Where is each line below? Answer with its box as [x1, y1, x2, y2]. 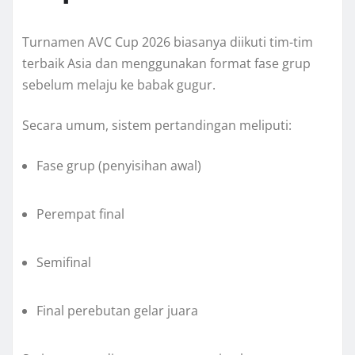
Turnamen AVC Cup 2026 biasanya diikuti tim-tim [22, 33, 313, 52]
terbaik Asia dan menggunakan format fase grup [22, 55, 311, 73]
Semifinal [36, 254, 91, 272]
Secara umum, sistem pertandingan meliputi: [22, 116, 292, 135]
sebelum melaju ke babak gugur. [22, 76, 216, 94]
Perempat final [36, 205, 124, 223]
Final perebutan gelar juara [36, 302, 198, 320]
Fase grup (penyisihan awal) [36, 157, 201, 175]
